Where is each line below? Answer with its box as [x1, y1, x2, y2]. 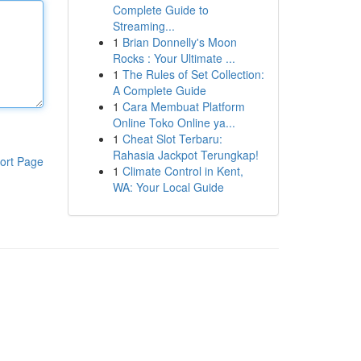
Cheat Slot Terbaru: [122, 131, 222, 147]
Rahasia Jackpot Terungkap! [112, 147, 259, 163]
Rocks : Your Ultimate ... [112, 50, 235, 66]
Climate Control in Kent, [122, 163, 243, 179]
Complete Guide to [112, 2, 209, 18]
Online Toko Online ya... [112, 114, 235, 131]
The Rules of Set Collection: [122, 66, 264, 82]
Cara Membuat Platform [122, 98, 245, 114]
